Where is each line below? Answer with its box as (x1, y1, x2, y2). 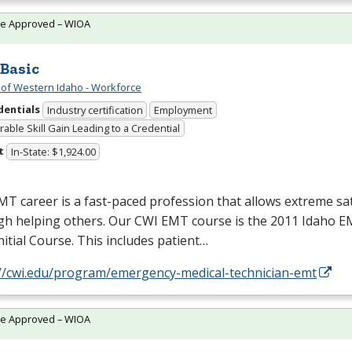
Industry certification (46, 103, 143, 118)
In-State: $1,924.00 (10, 145, 96, 159)
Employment (154, 103, 213, 118)
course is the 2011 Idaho (189, 212, 339, 230)
